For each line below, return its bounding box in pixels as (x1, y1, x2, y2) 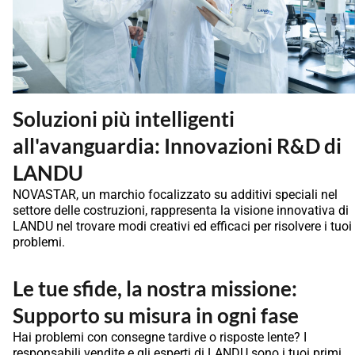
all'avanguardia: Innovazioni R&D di (13, 132, 342, 158)
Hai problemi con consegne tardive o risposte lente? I (13, 329, 307, 345)
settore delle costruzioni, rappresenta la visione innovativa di (13, 202, 349, 218)
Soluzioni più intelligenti (13, 105, 235, 132)
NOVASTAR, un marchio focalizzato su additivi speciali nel (13, 186, 338, 202)
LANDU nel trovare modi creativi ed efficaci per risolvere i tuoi (13, 218, 352, 234)
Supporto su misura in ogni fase (13, 302, 299, 328)
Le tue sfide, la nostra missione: (13, 275, 297, 301)
